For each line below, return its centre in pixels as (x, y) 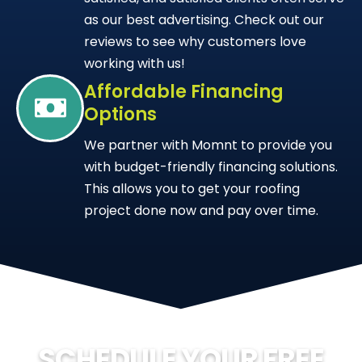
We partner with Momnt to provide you (208, 145)
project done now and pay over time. (201, 210)
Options (120, 114)
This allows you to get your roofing (192, 188)
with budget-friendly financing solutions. (211, 166)
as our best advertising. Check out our (204, 19)
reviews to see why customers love (195, 41)
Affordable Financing (184, 91)
